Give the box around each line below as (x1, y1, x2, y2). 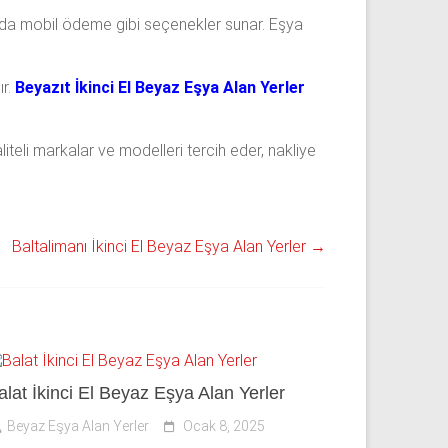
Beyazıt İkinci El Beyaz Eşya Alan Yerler (15, 78, 305, 98)
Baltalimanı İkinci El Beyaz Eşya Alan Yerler (12, 237, 310, 257)
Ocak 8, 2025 (183, 418, 266, 435)
